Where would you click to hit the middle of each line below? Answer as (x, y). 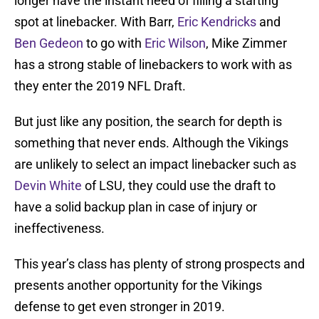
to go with (114, 43)
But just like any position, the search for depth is (148, 122)
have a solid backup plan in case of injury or (136, 207)
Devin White (48, 186)
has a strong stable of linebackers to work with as (153, 65)
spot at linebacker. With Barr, (96, 22)
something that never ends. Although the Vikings (151, 143)
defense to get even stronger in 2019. (120, 307)
